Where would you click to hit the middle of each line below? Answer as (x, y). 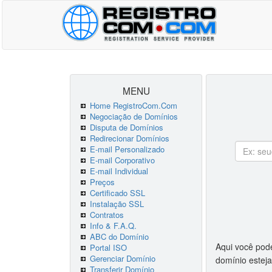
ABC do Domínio (119, 236)
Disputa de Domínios (127, 127)
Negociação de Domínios (134, 116)
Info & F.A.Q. (113, 226)
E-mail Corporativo (122, 160)
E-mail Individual (119, 171)
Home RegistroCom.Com (134, 105)
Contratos (107, 215)
